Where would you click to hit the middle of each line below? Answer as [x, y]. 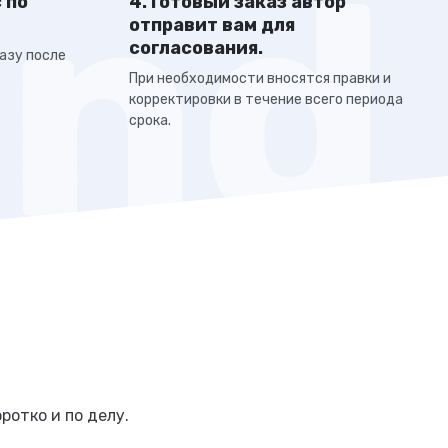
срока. [149, 120]
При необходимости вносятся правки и [259, 78]
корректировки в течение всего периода [265, 99]
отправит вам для [211, 25]
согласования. [195, 48]
